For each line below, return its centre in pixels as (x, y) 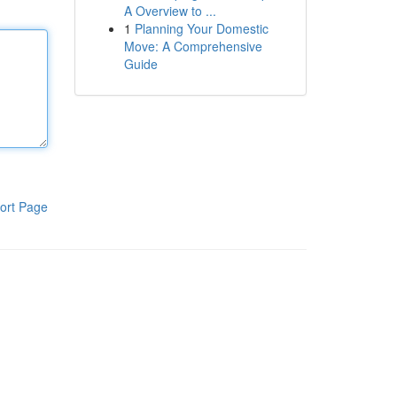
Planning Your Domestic (201, 28)
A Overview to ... (170, 11)
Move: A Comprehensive (193, 46)
